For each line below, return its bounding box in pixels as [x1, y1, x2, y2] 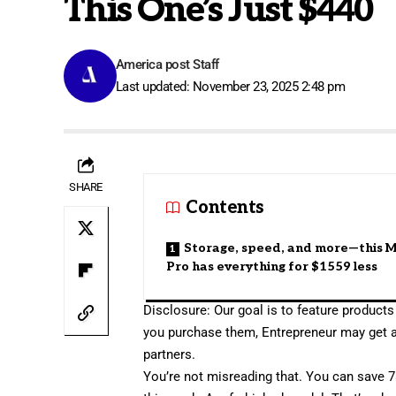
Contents [186, 196, 263, 218]
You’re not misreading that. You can [143, 368, 358, 385]
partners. [143, 346, 196, 362]
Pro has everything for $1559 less [166, 258, 378, 274]
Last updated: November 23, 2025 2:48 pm [115, 78, 346, 95]
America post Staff [115, 56, 219, 72]
